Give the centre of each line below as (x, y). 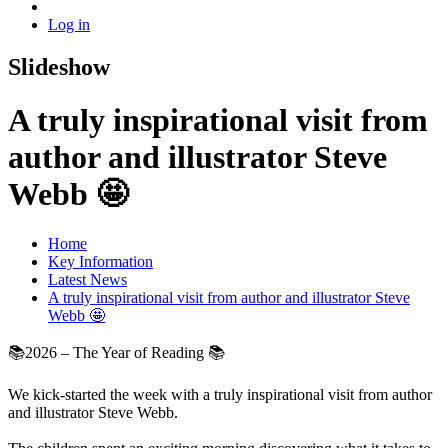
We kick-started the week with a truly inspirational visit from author (220, 394)
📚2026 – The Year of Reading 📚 (116, 352)
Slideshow (59, 66)
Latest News (87, 279)
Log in (69, 25)
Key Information (100, 261)
